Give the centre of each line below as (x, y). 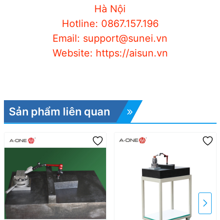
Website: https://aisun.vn (110, 53)
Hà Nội (110, 9)
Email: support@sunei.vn (110, 38)
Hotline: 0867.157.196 (110, 23)
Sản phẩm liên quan (59, 111)
